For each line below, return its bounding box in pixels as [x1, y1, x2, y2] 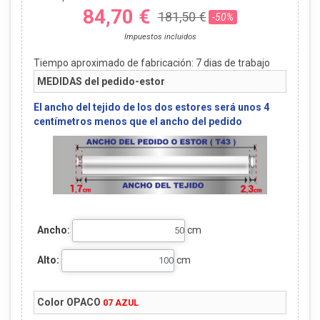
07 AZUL [102, 297, 139, 309]
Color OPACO [36, 296, 101, 309]
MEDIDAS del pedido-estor [36, 76, 165, 88]
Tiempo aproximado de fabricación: [33, 57, 196, 69]
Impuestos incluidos [124, 32, 196, 42]
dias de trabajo [201, 57, 270, 69]
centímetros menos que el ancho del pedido [33, 116, 242, 128]
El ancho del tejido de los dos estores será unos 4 [33, 101, 269, 114]
